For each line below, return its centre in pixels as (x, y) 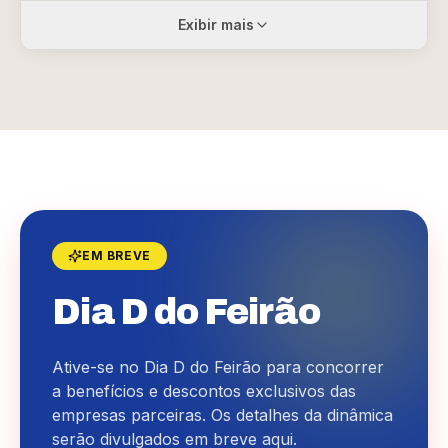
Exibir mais (216, 24)
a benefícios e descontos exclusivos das (204, 391)
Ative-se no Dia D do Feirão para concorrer (218, 367)
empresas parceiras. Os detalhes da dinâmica (222, 415)
